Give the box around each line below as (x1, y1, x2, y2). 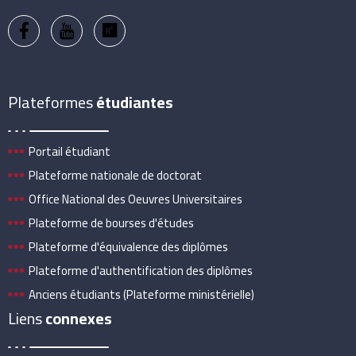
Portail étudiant (29, 140, 110, 164)
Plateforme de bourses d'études (29, 211, 194, 235)
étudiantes (96, 87, 173, 118)
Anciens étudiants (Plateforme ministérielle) (29, 283, 254, 307)
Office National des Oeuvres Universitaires (29, 188, 242, 211)
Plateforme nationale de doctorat (29, 164, 202, 188)
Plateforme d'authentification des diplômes (29, 259, 253, 283)
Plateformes (8, 87, 96, 118)
